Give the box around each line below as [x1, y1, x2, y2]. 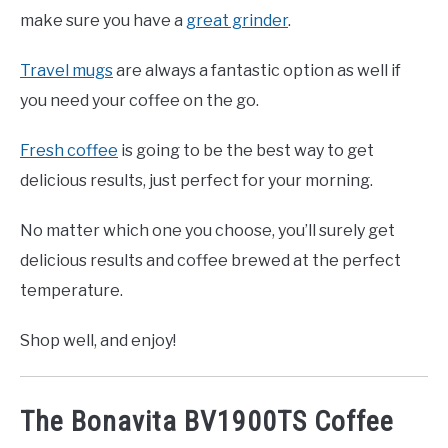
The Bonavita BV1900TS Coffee [20, 404, 394, 438]
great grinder [186, 10, 288, 30]
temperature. [20, 280, 123, 300]
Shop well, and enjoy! [20, 330, 176, 350]
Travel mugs [20, 60, 113, 80]
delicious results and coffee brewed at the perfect [20, 250, 401, 270]
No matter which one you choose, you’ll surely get [20, 220, 395, 240]
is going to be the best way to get [118, 140, 374, 160]
